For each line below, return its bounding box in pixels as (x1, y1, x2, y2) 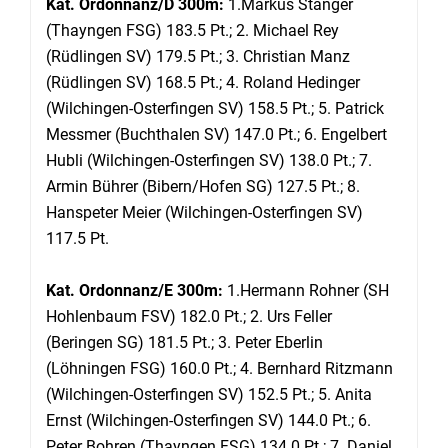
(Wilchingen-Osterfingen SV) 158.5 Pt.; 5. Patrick (46, 98, 384, 118)
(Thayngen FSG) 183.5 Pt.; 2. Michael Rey (46, 20, 339, 40)
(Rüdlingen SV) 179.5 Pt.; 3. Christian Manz (46, 46, 350, 66)
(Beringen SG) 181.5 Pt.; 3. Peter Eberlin (46, 332, 323, 352)
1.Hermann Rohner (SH (227, 280, 389, 300)
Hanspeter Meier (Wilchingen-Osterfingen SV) (46, 202, 363, 222)
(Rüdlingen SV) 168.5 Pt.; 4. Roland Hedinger (46, 72, 360, 92)
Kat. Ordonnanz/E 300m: (46, 280, 227, 300)
